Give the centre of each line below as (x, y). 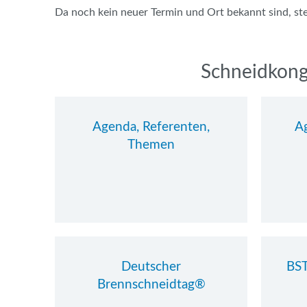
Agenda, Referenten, (151, 127)
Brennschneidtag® (151, 284)
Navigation (80, 65)
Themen (151, 145)
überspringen (86, 81)
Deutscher (151, 267)
